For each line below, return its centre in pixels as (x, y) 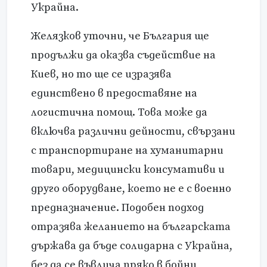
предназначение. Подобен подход (117, 208)
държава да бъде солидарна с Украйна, (132, 246)
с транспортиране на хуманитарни (127, 151)
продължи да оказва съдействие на (123, 55)
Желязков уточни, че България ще (120, 36)
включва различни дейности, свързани (133, 132)
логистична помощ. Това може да (119, 113)
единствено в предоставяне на (114, 94)
